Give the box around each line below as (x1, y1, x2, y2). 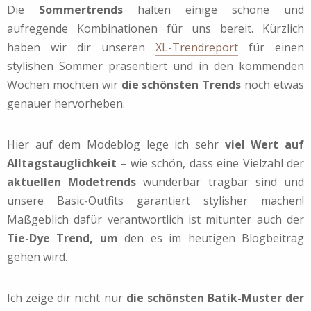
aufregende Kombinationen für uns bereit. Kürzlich (7, 20, 304, 36)
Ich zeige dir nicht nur (7, 289, 126, 305)
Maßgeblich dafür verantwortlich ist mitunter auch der (7, 211, 304, 227)
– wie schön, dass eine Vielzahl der (117, 155, 304, 171)
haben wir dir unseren (7, 39, 155, 55)
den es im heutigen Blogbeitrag (117, 230, 305, 246)
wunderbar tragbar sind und (136, 174, 305, 190)
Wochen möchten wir (7, 76, 121, 92)
